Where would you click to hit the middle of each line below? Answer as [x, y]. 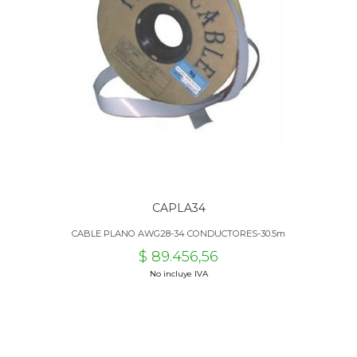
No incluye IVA [178, 274]
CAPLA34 [178, 208]
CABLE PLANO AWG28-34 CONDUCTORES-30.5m [178, 233]
